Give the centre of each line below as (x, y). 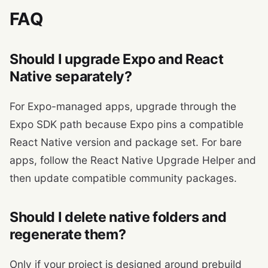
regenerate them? (68, 234)
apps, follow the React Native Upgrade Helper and (133, 160)
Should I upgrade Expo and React (117, 59)
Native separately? (71, 76)
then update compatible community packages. (123, 178)
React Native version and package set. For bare (126, 142)
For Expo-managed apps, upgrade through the (123, 106)
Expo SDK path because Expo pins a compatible (127, 124)
